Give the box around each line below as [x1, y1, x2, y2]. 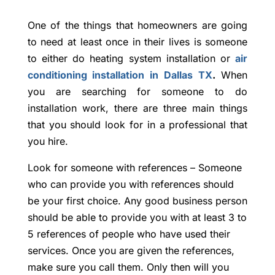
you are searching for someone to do [27, 85, 248, 98]
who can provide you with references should [27, 178, 234, 191]
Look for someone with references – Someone [27, 161, 242, 174]
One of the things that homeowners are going [27, 19, 248, 32]
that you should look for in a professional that [27, 118, 248, 131]
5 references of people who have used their [27, 228, 230, 241]
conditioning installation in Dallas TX [27, 69, 212, 82]
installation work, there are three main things [27, 102, 248, 115]
